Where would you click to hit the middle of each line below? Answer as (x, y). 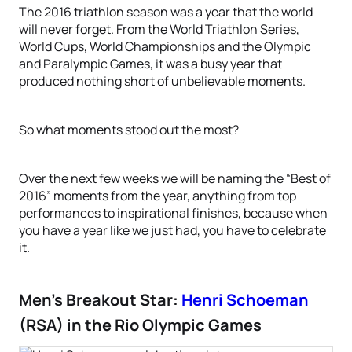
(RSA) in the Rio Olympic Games (140, 325)
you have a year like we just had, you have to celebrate (172, 230)
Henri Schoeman (245, 300)
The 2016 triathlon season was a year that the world (166, 12)
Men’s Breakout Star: (100, 300)
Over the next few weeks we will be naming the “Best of (175, 178)
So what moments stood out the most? (129, 130)
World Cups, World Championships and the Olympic (165, 46)
